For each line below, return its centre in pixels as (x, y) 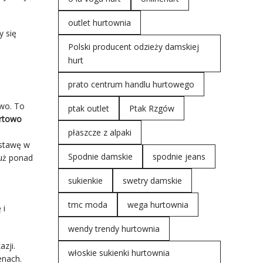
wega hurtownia (158, 205)
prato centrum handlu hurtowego (131, 84)
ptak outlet (88, 108)
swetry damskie (152, 181)
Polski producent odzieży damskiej (133, 47)
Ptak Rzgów (151, 108)
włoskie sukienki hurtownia (119, 253)
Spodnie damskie (100, 156)
